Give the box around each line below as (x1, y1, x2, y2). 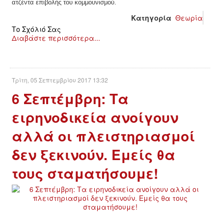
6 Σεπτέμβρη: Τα (12, 88, 129, 109)
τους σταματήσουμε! (12, 163, 158, 183)
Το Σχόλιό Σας (12, 24, 61, 34)
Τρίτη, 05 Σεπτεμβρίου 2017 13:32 (12, 75, 108, 84)
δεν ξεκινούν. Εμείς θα (12, 144, 175, 165)
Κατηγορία (131, 12, 171, 23)
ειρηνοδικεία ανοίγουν (12, 107, 178, 127)
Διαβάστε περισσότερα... (12, 32, 100, 43)
